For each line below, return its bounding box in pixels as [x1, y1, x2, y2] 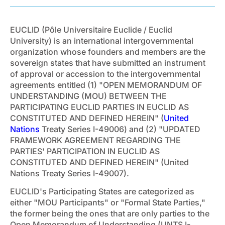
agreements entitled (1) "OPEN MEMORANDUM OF [10, 79, 202, 90]
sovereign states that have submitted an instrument [10, 57, 205, 68]
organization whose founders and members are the [10, 46, 205, 57]
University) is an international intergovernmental [10, 35, 193, 46]
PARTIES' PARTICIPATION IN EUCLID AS [10, 146, 160, 156]
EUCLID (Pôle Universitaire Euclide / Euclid [10, 24, 172, 35]
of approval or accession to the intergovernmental [10, 68, 200, 79]
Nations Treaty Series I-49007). [10, 168, 129, 178]
